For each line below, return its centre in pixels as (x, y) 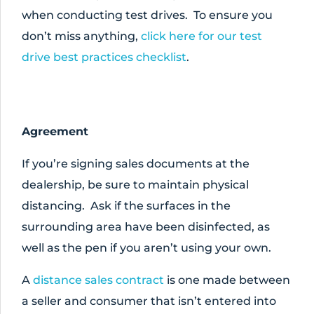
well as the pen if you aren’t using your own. (146, 248)
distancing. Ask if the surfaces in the (126, 206)
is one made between (227, 280)
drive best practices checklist (104, 57)
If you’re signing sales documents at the (136, 164)
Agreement (55, 131)
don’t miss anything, (81, 36)
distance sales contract (98, 280)
